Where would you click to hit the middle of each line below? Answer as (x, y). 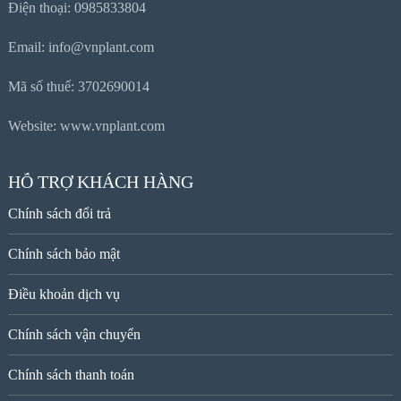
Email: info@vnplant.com (81, 47)
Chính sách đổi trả (59, 214)
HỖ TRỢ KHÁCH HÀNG (100, 182)
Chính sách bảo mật (64, 254)
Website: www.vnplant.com (86, 126)
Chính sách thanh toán (71, 375)
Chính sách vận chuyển (74, 335)
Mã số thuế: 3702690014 (78, 87)
